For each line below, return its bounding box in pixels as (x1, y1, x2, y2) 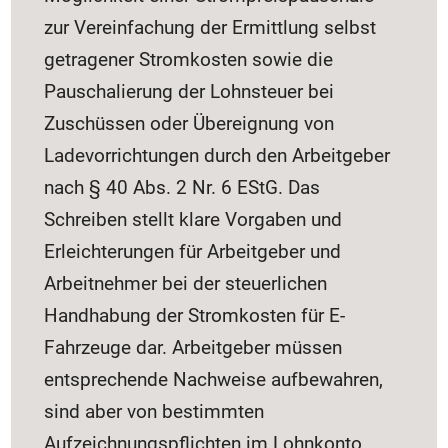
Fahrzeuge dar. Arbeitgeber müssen (44, 335, 343, 359)
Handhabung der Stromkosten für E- (44, 303, 346, 327)
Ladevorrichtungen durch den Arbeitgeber (44, 143, 391, 167)
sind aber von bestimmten (44, 399, 265, 423)
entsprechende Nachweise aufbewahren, (44, 367, 384, 391)
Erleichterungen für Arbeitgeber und (44, 239, 342, 263)
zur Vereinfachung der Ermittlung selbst (44, 15, 377, 39)
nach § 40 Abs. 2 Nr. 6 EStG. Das (44, 175, 321, 199)
